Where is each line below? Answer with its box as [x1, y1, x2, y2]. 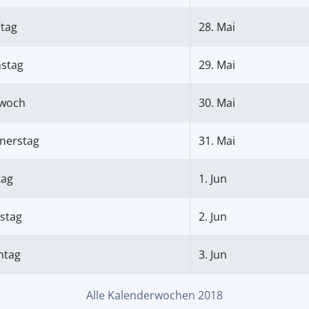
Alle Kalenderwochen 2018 [86, 287, 223, 303]
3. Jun [199, 246, 227, 262]
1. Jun [199, 170, 227, 186]
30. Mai [199, 94, 235, 110]
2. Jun [199, 208, 227, 224]
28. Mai [199, 19, 235, 34]
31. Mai [199, 132, 235, 148]
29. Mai [199, 57, 235, 72]
